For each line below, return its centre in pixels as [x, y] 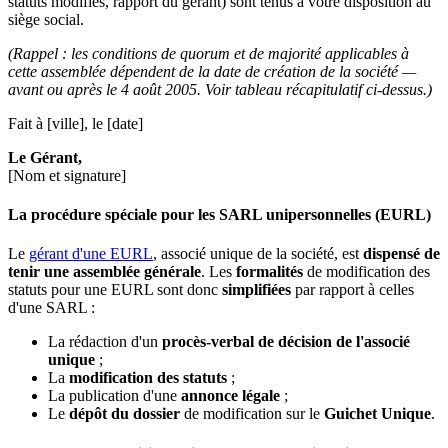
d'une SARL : [51, 308]
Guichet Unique [377, 414]
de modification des [366, 272]
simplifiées [258, 290]
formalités [269, 272]
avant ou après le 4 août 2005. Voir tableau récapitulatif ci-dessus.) [220, 89]
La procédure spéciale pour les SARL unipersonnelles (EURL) [219, 215]
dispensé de [401, 254]
